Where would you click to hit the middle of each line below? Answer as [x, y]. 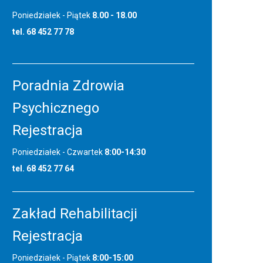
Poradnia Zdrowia [68, 86]
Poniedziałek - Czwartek [58, 152]
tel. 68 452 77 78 [43, 32]
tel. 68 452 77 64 [43, 169]
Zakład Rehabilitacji [75, 214]
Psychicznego [56, 108]
